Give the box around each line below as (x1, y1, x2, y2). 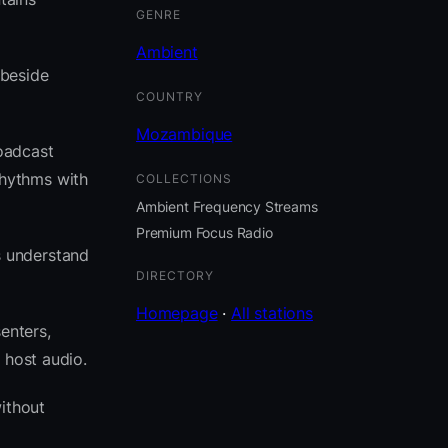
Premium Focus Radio (136, 224, 273, 242)
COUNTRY (136, 88, 203, 104)
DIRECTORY (136, 268, 214, 284)
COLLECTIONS (136, 170, 232, 186)
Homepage (136, 303, 218, 324)
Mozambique (136, 123, 233, 144)
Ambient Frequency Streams (136, 197, 318, 215)
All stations (231, 303, 313, 324)
